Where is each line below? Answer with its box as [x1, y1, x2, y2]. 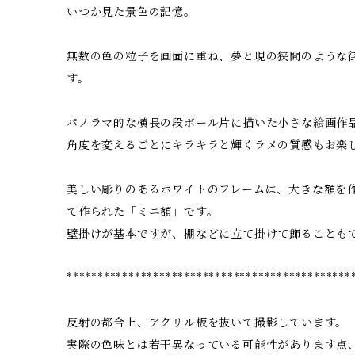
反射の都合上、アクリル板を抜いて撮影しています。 [67, 315, 348, 330]
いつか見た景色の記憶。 [67, 4, 196, 19]
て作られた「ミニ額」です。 [67, 204, 219, 219]
